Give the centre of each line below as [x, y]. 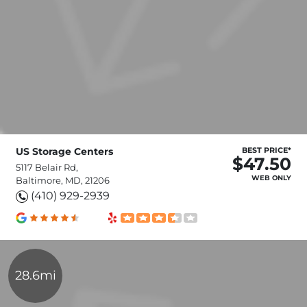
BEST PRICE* [267, 150]
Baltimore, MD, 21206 [63, 180]
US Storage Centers [64, 151]
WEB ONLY [271, 178]
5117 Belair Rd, [47, 167]
